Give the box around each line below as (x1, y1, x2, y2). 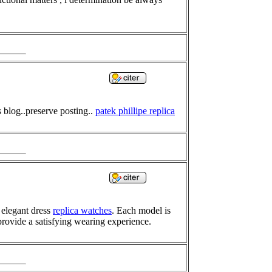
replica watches (53, 205, 112, 216)
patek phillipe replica (95, 106, 175, 117)
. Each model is (112, 205, 171, 216)
